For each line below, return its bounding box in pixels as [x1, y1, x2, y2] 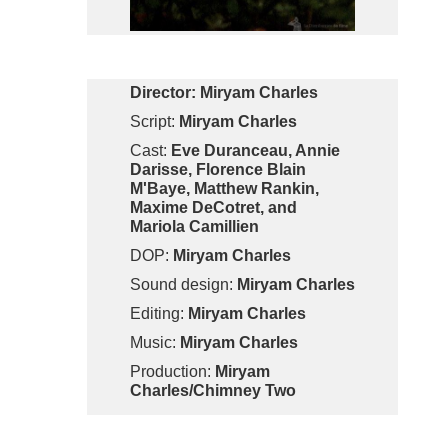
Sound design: [129, 276, 237, 294]
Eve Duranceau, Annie [170, 142, 340, 160]
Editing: [129, 305, 184, 323]
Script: [129, 113, 175, 131]
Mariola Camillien [129, 218, 259, 236]
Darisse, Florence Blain [129, 161, 306, 179]
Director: [129, 84, 196, 102]
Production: [129, 363, 211, 381]
